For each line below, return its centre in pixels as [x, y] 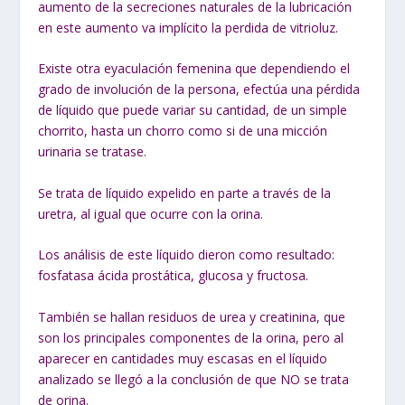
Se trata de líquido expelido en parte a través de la [185, 193]
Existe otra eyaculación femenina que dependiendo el [194, 69]
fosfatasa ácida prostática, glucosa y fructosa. [174, 276]
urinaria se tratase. [93, 152]
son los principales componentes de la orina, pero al [191, 337]
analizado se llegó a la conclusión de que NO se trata [194, 379]
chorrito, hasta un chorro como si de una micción [183, 131]
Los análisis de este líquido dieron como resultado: [187, 255]
